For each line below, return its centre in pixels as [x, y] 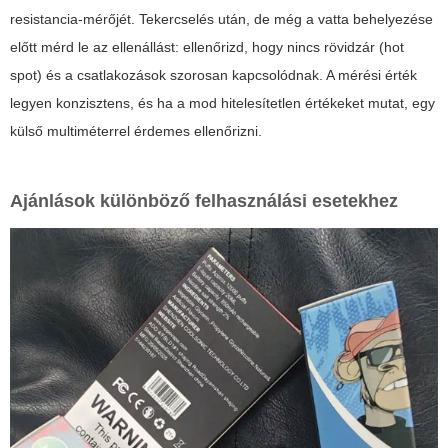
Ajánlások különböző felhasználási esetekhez [204, 200]
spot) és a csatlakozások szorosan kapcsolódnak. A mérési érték [213, 74]
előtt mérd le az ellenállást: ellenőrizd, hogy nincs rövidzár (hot [207, 46]
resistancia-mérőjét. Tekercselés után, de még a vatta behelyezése [221, 18]
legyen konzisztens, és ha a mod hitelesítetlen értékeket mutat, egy [222, 102]
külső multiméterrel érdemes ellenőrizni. [136, 130]
